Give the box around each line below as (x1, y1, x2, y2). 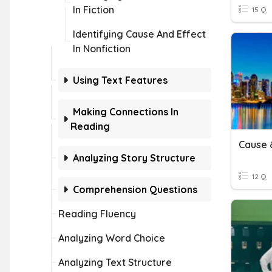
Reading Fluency (58, 208, 136, 220)
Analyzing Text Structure (58, 256, 172, 268)
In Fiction (73, 4, 114, 16)
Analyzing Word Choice (58, 232, 165, 244)
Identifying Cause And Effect (73, 28, 206, 40)
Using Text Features (73, 74, 168, 86)
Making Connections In (73, 106, 178, 118)
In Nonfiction (73, 42, 131, 55)
